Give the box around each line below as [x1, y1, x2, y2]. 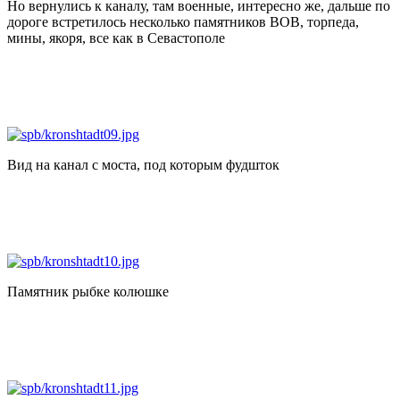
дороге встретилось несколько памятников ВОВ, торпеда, [7, 13, 359, 29]
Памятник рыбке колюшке [7, 283, 169, 299]
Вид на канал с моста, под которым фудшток [7, 156, 279, 172]
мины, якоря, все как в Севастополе [7, 29, 225, 46]
